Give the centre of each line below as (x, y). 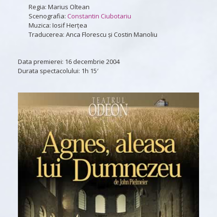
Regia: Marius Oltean (59, 7)
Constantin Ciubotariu (99, 16)
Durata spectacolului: (49, 70)
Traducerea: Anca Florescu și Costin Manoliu (93, 34)
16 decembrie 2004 (92, 61)
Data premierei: (41, 61)
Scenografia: (48, 16)
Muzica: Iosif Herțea (58, 25)
